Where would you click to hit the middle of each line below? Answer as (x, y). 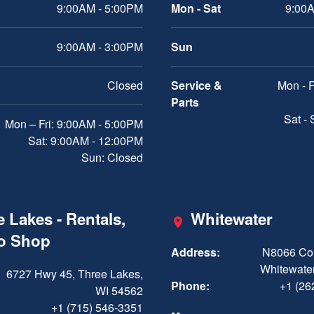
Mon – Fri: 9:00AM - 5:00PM (74, 124)
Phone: (190, 286)
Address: (196, 252)
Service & (197, 86)
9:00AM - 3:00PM (100, 47)
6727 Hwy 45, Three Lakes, (75, 274)
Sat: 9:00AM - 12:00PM (86, 141)
